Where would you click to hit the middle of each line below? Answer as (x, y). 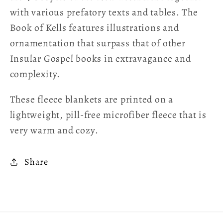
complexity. (35, 74)
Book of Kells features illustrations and (94, 28)
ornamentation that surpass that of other (98, 43)
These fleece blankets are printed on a (92, 99)
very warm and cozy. (54, 130)
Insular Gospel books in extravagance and (100, 59)
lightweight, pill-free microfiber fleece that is (108, 114)
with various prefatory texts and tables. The (104, 12)
